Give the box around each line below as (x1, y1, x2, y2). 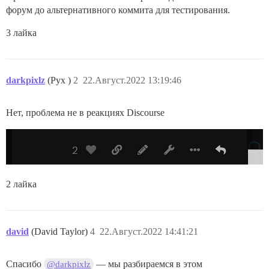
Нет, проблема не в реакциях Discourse (6, 107, 165, 118)
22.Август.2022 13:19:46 (83, 74, 181, 85)
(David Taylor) (31, 226, 90, 237)
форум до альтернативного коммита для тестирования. (6, 4, 230, 15)
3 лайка (6, 27, 37, 38)
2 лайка (6, 179, 37, 190)
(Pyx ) (47, 74, 73, 85)
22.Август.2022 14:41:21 (100, 226, 198, 237)
